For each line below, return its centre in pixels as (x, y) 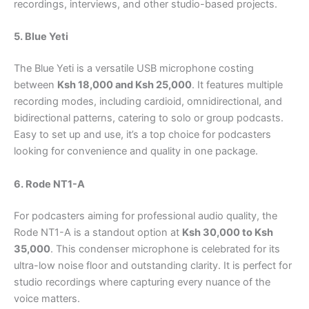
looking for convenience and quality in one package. (136, 151)
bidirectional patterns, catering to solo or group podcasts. (149, 118)
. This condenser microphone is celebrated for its (165, 249)
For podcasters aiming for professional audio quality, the (146, 216)
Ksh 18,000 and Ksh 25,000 (124, 85)
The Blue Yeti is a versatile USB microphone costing (134, 69)
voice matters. (47, 298)
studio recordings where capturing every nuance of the (142, 282)
